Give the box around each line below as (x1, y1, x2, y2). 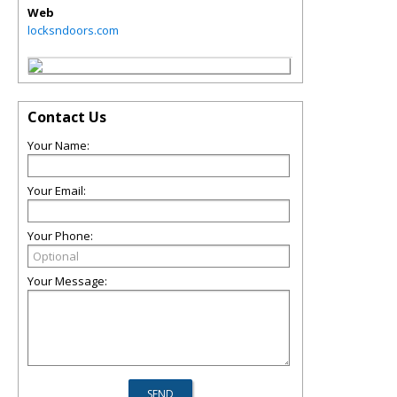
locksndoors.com (27, 22, 119, 38)
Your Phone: (27, 228, 93, 244)
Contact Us (27, 107, 106, 127)
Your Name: (27, 137, 90, 153)
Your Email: (27, 183, 86, 198)
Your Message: (27, 273, 107, 289)
